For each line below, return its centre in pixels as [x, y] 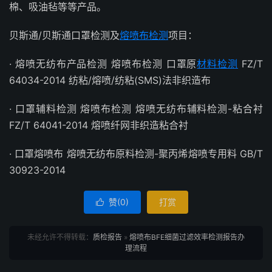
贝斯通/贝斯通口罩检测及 [64, 35]
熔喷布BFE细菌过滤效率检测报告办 [187, 237]
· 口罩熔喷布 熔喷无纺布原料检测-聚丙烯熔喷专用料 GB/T [136, 154]
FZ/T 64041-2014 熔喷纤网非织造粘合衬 [99, 125]
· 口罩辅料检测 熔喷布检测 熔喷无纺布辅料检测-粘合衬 [136, 109]
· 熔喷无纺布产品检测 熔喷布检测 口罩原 [103, 64]
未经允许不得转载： [60, 237]
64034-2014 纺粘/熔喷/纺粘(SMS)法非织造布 [110, 80]
